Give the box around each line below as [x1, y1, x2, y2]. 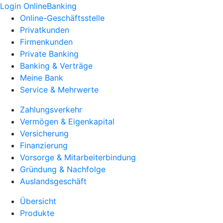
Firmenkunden [20, 37, 73, 47]
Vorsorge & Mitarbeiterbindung [20, 152, 136, 162]
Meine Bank [20, 73, 63, 83]
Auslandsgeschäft [20, 176, 87, 186]
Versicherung [20, 128, 69, 138]
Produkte [20, 208, 54, 218]
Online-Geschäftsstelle [20, 13, 105, 23]
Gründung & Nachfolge [20, 164, 106, 174]
